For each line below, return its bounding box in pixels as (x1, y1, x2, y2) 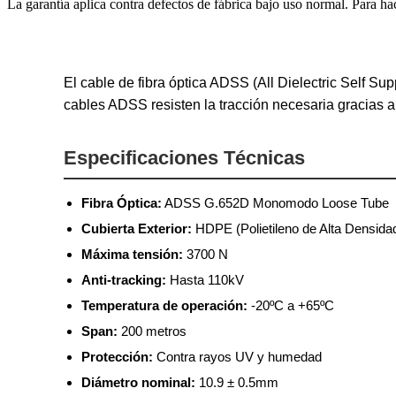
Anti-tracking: (81, 271, 166, 287)
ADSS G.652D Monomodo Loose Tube (162, 194, 389, 210)
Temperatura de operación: (81, 297, 247, 313)
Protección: (81, 348, 153, 364)
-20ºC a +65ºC (247, 297, 334, 313)
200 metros (118, 323, 187, 339)
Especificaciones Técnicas (64, 146, 305, 169)
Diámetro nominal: (81, 374, 195, 390)
